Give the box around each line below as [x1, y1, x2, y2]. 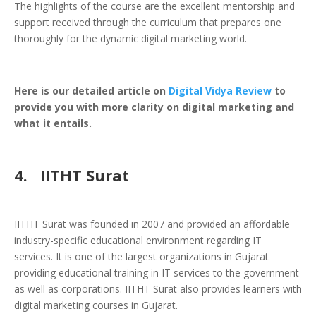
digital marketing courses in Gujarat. [14, 298, 178, 312]
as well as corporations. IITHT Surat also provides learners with [14, 282, 302, 296]
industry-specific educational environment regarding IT [14, 233, 262, 248]
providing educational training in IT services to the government [14, 266, 299, 280]
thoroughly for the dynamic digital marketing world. [14, 32, 247, 46]
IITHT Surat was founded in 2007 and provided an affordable [14, 217, 290, 231]
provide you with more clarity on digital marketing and [14, 100, 294, 114]
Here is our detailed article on [14, 84, 169, 98]
